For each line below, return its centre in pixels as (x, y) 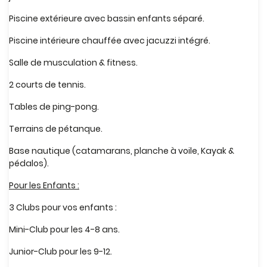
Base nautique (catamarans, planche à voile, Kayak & (122, 151)
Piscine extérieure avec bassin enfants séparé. (107, 18)
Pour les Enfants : (44, 185)
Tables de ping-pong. (54, 107)
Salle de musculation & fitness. (73, 63)
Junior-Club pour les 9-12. (60, 252)
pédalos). (29, 163)
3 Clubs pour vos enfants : (63, 207)
